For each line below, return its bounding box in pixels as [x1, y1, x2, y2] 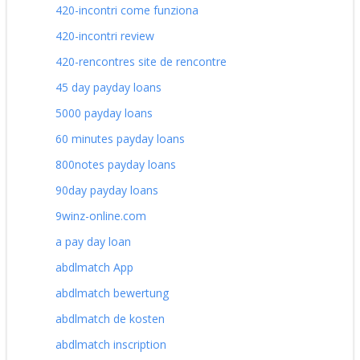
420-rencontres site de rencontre [55, 53, 227, 69]
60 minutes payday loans [55, 130, 185, 146]
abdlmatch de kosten [55, 310, 165, 326]
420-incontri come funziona [55, 2, 198, 18]
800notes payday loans [55, 156, 176, 172]
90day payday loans [55, 182, 158, 198]
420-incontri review [55, 27, 154, 43]
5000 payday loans [55, 104, 153, 121]
